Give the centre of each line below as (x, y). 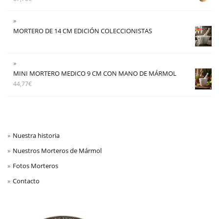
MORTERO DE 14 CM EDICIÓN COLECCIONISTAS (83, 31)
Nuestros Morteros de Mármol (57, 150)
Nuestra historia (36, 135)
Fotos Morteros (35, 165)
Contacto (26, 181)
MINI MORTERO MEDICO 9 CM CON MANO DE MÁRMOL (95, 74)
